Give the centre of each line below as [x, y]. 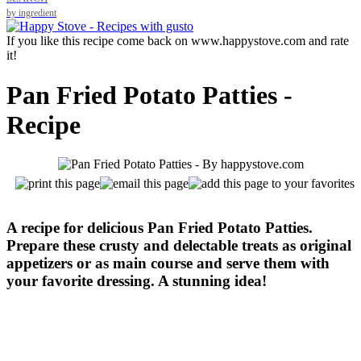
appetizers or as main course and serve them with [168, 263]
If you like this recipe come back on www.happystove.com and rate [178, 41]
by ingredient [31, 13]
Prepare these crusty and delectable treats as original [179, 245]
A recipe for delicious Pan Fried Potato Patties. [160, 227]
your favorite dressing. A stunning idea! [137, 280]
